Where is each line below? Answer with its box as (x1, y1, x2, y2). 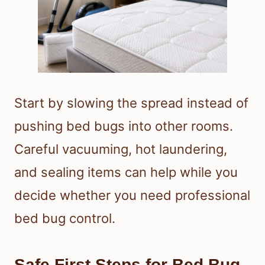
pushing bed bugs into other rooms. (14, 118, 233, 134)
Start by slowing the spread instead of (14, 95, 248, 111)
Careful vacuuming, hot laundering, (14, 141, 227, 157)
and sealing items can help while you (14, 164, 238, 180)
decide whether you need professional (14, 187, 250, 203)
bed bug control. (14, 210, 115, 226)
